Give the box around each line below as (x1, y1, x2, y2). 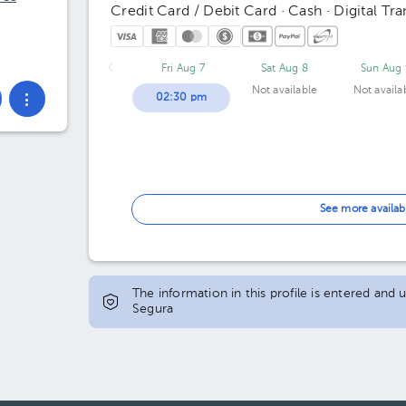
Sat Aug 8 (261, 63, 308, 74)
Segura (132, 303, 174, 315)
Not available (251, 85, 318, 96)
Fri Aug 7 (161, 63, 205, 74)
